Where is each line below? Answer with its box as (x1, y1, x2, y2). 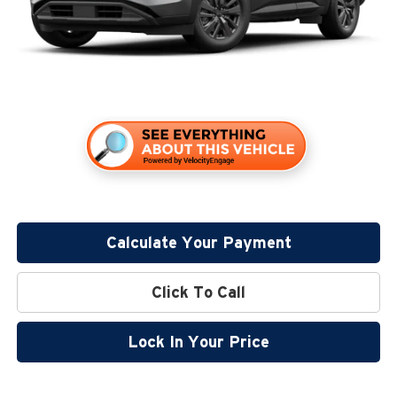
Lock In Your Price (128, 333, 270, 351)
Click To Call (152, 284, 246, 301)
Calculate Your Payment (105, 234, 292, 252)
